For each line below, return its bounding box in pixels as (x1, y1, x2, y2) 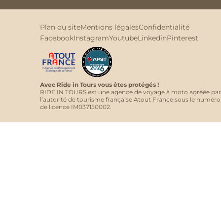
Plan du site (39, 22, 80, 32)
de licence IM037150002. (39, 103, 111, 110)
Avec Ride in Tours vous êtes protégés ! (39, 80, 159, 88)
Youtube (109, 33, 138, 42)
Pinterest (166, 33, 198, 42)
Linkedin (137, 33, 167, 42)
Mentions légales (80, 22, 139, 32)
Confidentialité (138, 22, 189, 32)
